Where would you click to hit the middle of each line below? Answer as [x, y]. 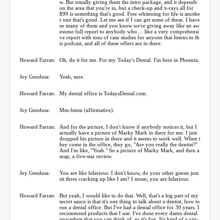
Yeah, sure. [72, 76]
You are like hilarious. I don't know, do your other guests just [129, 173]
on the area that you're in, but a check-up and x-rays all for [126, 8]
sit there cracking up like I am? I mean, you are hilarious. [124, 179]
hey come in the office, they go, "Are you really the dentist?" [128, 144]
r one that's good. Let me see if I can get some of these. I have [130, 19]
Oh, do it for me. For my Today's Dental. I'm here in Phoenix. [130, 60]
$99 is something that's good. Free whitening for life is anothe [130, 14]
